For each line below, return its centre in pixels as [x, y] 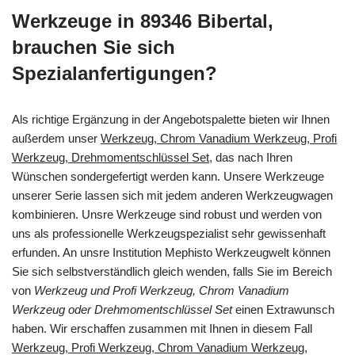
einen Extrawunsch [283, 309]
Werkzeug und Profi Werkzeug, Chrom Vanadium [162, 290]
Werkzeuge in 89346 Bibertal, [143, 21]
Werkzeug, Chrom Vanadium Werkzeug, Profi [219, 138]
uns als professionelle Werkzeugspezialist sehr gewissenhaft [169, 233]
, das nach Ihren [251, 157]
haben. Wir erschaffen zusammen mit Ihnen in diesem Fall [162, 328]
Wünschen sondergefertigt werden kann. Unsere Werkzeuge [168, 176]
